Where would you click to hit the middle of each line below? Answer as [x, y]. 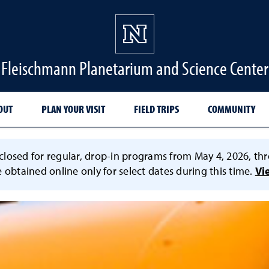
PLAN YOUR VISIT [73, 109]
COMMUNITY [231, 109]
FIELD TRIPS [156, 109]
